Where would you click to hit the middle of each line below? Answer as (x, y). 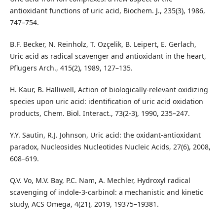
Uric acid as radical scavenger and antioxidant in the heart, (108, 56)
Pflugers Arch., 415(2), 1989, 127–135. (71, 68)
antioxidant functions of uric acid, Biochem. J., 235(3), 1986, (107, 11)
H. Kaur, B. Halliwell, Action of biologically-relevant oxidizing (109, 90)
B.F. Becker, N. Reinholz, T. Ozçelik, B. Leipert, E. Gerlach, (103, 44)
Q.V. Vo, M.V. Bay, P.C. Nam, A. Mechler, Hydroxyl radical (100, 181)
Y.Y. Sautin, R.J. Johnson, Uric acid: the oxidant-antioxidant (105, 135)
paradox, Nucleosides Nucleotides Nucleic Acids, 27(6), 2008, (110, 147)
